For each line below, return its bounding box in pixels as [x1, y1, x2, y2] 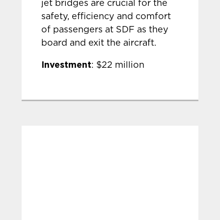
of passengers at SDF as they [41, 26, 169, 34]
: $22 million [91, 61, 145, 70]
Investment [41, 59, 92, 69]
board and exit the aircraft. [41, 39, 157, 48]
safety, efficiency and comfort [41, 12, 171, 21]
